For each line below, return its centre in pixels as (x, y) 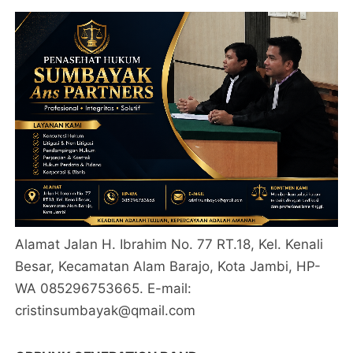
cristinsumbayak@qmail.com (106, 310)
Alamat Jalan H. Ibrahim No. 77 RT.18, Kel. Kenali (169, 244)
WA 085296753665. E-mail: (104, 288)
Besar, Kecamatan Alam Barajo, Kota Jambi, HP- (168, 266)
